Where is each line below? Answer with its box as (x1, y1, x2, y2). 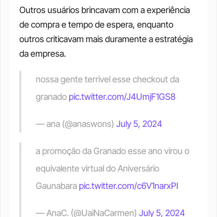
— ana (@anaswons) (36, 119, 116, 129)
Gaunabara (36, 181, 79, 191)
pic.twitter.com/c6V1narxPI (79, 181, 178, 191)
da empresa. (19, 48, 66, 59)
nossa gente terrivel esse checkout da (36, 74, 179, 84)
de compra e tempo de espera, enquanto (19, 19, 173, 30)
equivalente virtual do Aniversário (36, 163, 159, 173)
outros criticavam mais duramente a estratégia (19, 34, 193, 44)
